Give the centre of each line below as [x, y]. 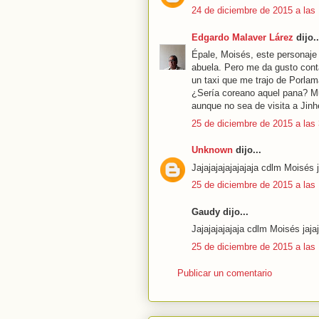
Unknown [212, 150]
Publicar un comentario [225, 273]
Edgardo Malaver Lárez [242, 37]
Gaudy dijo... [220, 211]
